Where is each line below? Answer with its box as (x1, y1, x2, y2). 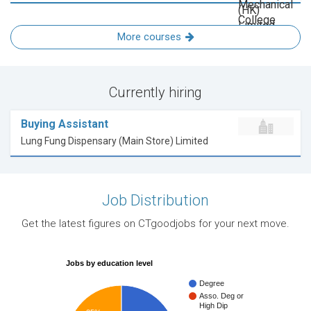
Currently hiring (109, 84, 202, 101)
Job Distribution (102, 192, 209, 210)
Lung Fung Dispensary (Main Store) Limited (21, 135, 208, 147)
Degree (199, 279, 224, 288)
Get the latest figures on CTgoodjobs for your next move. (22, 217, 289, 230)
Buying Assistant (21, 117, 108, 131)
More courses (117, 31, 181, 44)
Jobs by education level (66, 259, 153, 268)
